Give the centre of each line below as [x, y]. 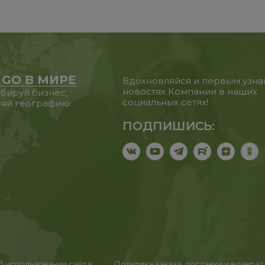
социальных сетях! [166, 102]
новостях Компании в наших [190, 92]
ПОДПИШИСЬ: [169, 126]
